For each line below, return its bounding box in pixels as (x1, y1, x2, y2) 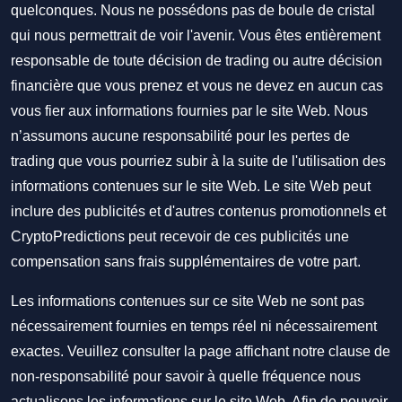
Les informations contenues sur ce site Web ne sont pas (11, 293, 364, 309)
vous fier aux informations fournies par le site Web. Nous (11, 103, 368, 118)
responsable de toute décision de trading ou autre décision (11, 53, 382, 68)
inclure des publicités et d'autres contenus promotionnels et (11, 204, 386, 219)
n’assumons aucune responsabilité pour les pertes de (11, 128, 350, 144)
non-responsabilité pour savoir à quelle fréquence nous (11, 369, 361, 384)
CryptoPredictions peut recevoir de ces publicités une (11, 229, 349, 244)
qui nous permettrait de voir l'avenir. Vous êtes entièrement (11, 28, 380, 43)
